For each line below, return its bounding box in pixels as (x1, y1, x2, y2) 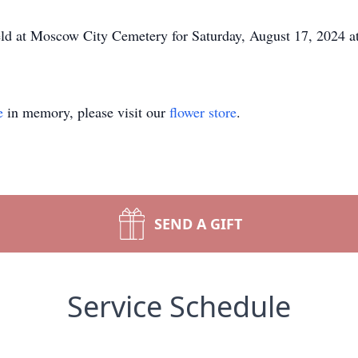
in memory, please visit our (3, 102, 169, 121)
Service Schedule (67, 287, 291, 326)
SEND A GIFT (154, 214, 242, 233)
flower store (169, 102, 237, 121)
